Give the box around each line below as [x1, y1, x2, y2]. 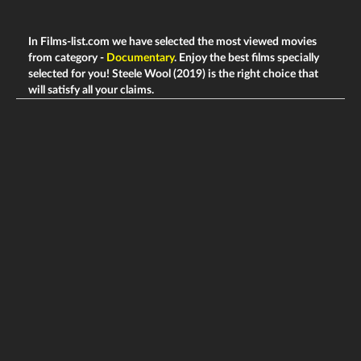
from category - [28, 52, 106, 64]
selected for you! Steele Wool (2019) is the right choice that [28, 68, 318, 81]
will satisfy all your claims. [28, 85, 154, 97]
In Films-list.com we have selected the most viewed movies [28, 36, 317, 48]
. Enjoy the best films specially [174, 52, 319, 64]
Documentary [106, 52, 174, 64]
